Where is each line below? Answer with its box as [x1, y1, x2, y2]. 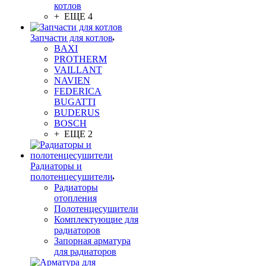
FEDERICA [54, 86, 102, 96]
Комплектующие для [54, 214, 138, 224]
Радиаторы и [30, 161, 82, 171]
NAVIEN [54, 75, 90, 85]
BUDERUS [54, 107, 100, 118]
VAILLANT [54, 65, 102, 75]
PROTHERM [54, 54, 107, 64]
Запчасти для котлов [30, 33, 113, 43]
